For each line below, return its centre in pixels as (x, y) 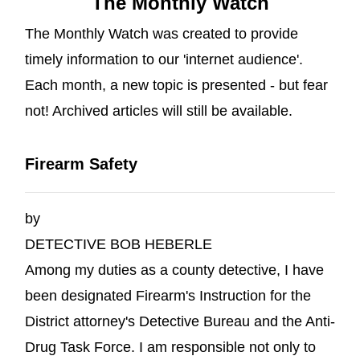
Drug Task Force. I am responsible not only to (170, 347)
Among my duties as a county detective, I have (174, 270)
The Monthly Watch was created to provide (162, 33)
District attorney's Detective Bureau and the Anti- (180, 321)
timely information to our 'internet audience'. (164, 59)
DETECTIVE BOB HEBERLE (119, 244)
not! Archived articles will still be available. (161, 110)
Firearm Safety (81, 164)
